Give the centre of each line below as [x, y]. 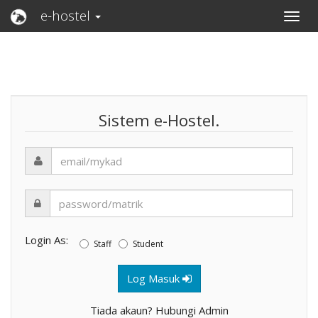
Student [148, 244]
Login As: [52, 240]
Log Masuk [154, 278]
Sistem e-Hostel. [159, 120]
